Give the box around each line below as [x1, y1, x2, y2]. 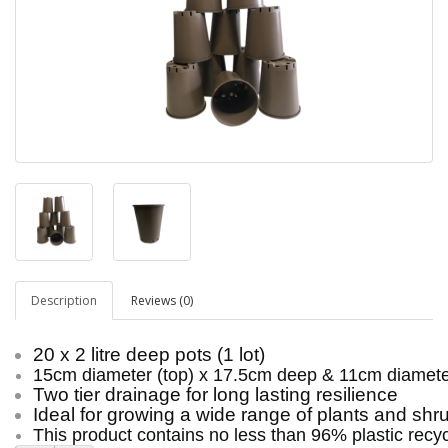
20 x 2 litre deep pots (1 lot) [33, 344, 265, 365]
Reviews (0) [131, 292, 193, 309]
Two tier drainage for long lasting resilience [33, 384, 398, 405]
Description [31, 292, 97, 309]
